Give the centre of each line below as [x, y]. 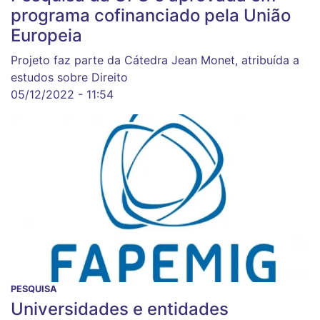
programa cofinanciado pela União [151, 16]
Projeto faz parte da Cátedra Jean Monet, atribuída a [155, 60]
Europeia [46, 36]
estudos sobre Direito [69, 77]
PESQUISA [34, 289]
